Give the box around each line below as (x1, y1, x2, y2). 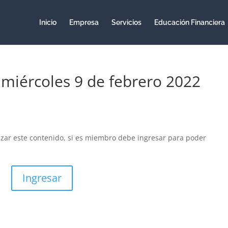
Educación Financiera (154, 18, 225, 26)
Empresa (69, 18, 99, 26)
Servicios (111, 18, 141, 26)
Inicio (39, 18, 56, 26)
